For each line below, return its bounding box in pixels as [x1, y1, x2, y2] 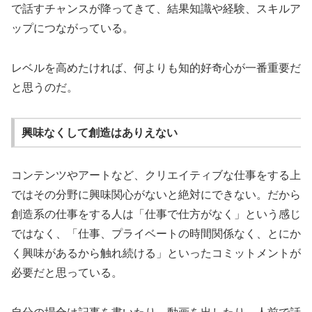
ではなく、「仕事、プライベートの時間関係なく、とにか [11, 227, 301, 240]
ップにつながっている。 [11, 22, 134, 35]
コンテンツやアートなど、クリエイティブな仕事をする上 [11, 169, 301, 181]
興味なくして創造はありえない [21, 126, 178, 139]
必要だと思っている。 [11, 266, 123, 279]
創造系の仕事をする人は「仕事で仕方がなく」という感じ [11, 208, 301, 220]
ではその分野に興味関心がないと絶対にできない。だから [11, 188, 301, 201]
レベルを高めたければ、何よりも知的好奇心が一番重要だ [11, 62, 301, 74]
